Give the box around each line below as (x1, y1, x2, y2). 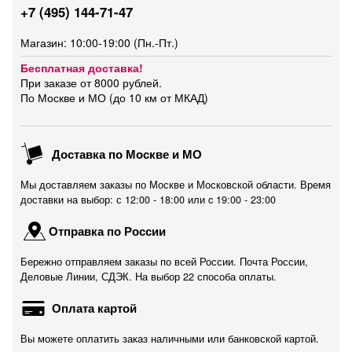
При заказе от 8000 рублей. (20, 75, 162, 90)
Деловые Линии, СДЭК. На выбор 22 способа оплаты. (20, 269, 277, 284)
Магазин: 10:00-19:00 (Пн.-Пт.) (20, 35, 178, 50)
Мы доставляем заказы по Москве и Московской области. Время (20, 178, 331, 192)
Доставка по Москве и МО (49, 145, 202, 163)
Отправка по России (49, 222, 166, 240)
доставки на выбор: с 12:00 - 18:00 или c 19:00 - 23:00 (20, 192, 276, 207)
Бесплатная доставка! (20, 60, 143, 75)
